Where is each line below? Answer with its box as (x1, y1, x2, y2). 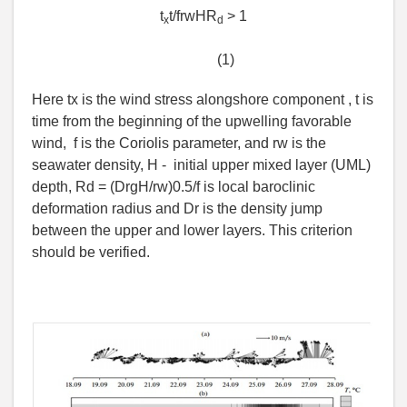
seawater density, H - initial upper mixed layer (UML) (32, 157, 371, 174)
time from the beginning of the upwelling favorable (32, 114, 352, 130)
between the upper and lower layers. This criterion (32, 223, 352, 239)
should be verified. (32, 244, 150, 261)
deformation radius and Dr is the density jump (32, 201, 323, 217)
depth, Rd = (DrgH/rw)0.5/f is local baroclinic (32, 179, 315, 195)
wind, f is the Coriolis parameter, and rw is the (32, 135, 326, 152)
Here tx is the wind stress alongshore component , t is (32, 92, 373, 108)
